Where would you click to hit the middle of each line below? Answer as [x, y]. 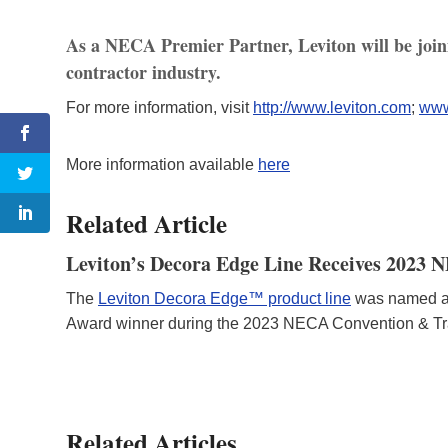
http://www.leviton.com [332, 107]
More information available [162, 164]
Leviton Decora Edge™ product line [224, 299]
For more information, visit [159, 107]
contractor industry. [149, 71]
